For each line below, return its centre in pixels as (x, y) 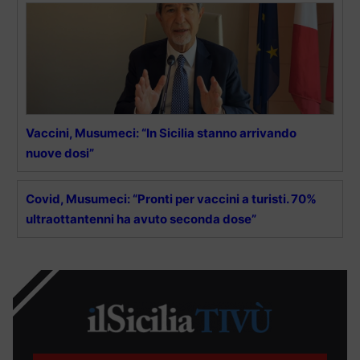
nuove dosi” (60, 153)
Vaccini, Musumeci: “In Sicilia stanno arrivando (161, 133)
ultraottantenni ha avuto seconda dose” (141, 219)
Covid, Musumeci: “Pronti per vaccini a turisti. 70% (171, 199)
